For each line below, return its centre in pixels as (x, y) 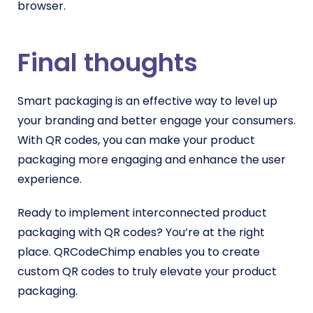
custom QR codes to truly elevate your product (147, 271)
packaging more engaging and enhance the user (152, 160)
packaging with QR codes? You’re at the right (141, 232)
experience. (51, 179)
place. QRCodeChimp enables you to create (139, 252)
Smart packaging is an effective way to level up (147, 101)
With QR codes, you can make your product (136, 140)
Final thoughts (108, 63)
